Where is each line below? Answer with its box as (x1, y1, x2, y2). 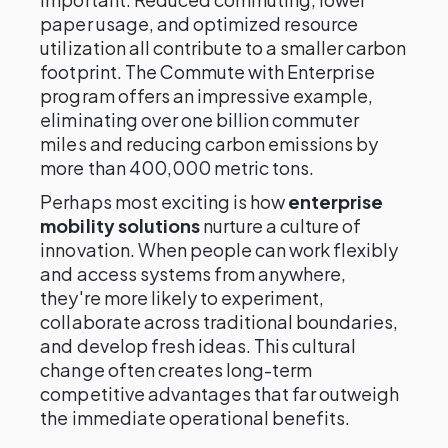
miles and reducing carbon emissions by (40, 132, 379, 155)
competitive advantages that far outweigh (40, 382, 400, 405)
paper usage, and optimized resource (40, 12, 359, 35)
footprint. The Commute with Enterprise (40, 60, 376, 83)
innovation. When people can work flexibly (40, 238, 399, 261)
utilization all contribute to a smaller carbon (40, 36, 407, 59)
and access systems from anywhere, (40, 262, 347, 285)
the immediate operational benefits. (40, 406, 351, 429)
